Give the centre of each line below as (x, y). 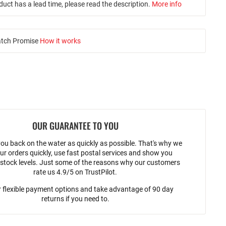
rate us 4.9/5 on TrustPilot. (75, 172)
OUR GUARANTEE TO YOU (75, 126)
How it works (60, 41)
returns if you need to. (75, 199)
